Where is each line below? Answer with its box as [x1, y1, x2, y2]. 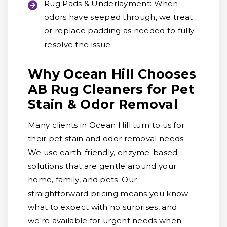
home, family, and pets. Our [28, 175, 137, 184]
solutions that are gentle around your [28, 161, 177, 171]
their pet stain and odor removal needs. [28, 134, 185, 143]
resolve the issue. [44, 40, 112, 49]
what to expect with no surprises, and [28, 202, 177, 212]
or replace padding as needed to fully [44, 26, 195, 35]
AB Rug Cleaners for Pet [28, 82, 195, 97]
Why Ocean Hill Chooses [28, 66, 197, 82]
